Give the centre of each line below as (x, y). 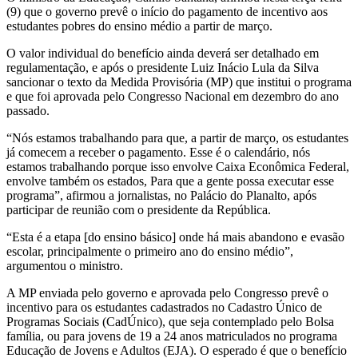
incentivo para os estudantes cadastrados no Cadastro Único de (164, 307)
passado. (28, 110)
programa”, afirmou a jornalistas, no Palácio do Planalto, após (161, 195)
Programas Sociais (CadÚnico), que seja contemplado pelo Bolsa (170, 321)
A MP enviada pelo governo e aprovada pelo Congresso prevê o (167, 292)
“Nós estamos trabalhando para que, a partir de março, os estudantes (177, 137)
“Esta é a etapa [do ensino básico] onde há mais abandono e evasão (175, 237)
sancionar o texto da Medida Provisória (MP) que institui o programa (179, 82)
